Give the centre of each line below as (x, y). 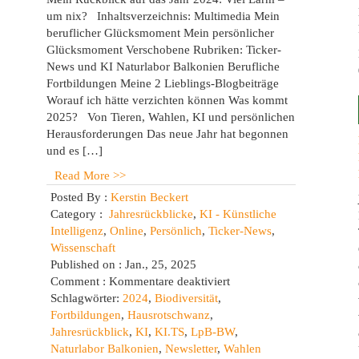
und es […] (74, 151)
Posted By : (79, 197)
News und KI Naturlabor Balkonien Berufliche (163, 67)
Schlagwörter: (86, 298)
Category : (79, 214)
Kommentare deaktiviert (169, 281)
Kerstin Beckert (149, 197)
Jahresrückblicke (151, 214)
